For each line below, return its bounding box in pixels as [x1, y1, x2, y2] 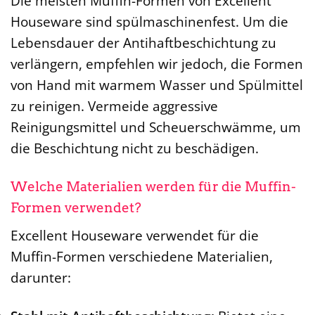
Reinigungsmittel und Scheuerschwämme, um [11, 117, 301, 136]
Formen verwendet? [11, 199, 141, 216]
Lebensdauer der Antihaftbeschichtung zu [11, 32, 276, 52]
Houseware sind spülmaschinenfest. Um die [11, 11, 288, 31]
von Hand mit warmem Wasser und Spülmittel [11, 75, 303, 94]
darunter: [11, 268, 71, 288]
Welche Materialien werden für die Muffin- [11, 178, 296, 195]
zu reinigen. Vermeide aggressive [11, 96, 218, 115]
